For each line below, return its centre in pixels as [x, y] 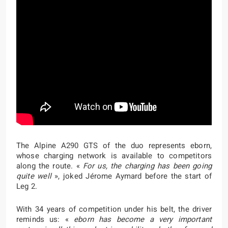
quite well [34, 176]
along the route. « [50, 166]
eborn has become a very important [143, 219]
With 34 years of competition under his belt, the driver [114, 209]
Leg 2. [27, 186]
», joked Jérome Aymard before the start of [131, 176]
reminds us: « [45, 219]
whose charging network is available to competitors [114, 156]
